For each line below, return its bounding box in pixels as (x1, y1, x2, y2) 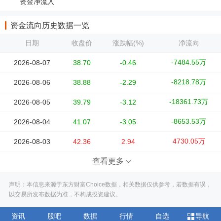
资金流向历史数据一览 (10, 21, 89, 30)
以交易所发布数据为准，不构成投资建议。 (9, 190, 121, 198)
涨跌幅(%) (112, 38, 144, 47)
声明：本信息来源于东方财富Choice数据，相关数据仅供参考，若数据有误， (9, 181, 212, 188)
